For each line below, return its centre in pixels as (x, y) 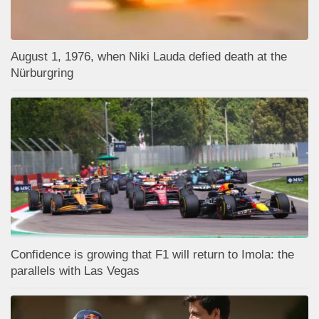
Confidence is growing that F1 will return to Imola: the (152, 255)
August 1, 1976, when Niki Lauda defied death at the (149, 57)
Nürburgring (42, 73)
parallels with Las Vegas (75, 271)
